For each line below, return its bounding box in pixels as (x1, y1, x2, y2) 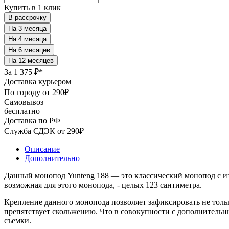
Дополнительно (25, 153, 80, 163)
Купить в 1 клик (4, 3, 61, 12)
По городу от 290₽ (4, 87, 69, 97)
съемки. (4, 216, 33, 225)
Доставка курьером (4, 77, 71, 86)
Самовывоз (4, 97, 43, 106)
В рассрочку (8, 13, 47, 21)
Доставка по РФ (4, 116, 60, 125)
